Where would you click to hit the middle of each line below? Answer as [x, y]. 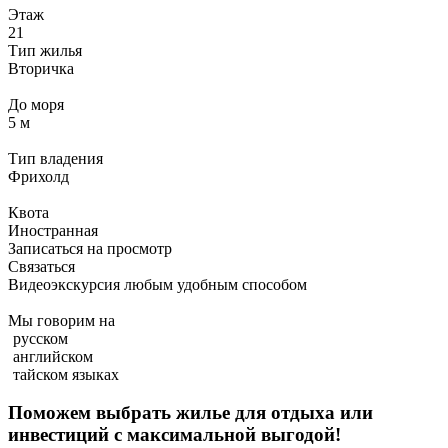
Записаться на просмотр [90, 248]
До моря [36, 104]
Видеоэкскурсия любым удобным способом [157, 284]
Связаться [41, 266]
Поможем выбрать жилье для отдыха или [190, 413]
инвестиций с [67, 435]
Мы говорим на [61, 320]
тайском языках [64, 374]
